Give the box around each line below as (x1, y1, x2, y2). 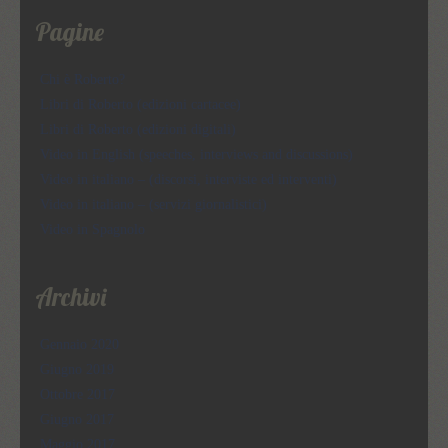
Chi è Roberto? (40, 71, 125, 87)
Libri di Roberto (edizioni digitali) (40, 121, 236, 137)
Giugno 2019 (40, 361, 114, 377)
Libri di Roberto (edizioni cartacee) (40, 96, 241, 112)
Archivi (35, 280, 106, 312)
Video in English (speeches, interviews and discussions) (40, 146, 353, 162)
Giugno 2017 (40, 411, 114, 427)
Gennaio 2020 (40, 336, 119, 352)
